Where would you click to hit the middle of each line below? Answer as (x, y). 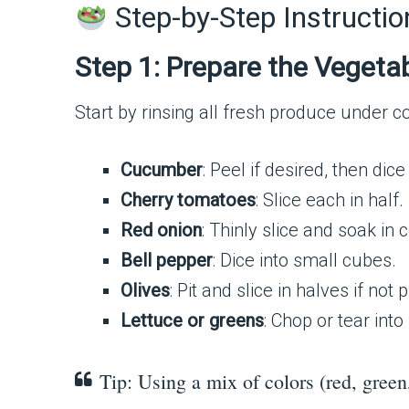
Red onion (161, 231)
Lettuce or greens (192, 321)
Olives (145, 291)
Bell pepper (167, 261)
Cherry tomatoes (188, 200)
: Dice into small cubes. (304, 261)
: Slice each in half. (330, 200)
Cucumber (162, 170)
